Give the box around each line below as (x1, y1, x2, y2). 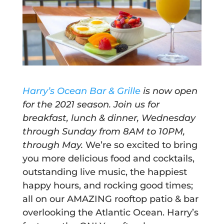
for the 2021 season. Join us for (22, 99, 159, 110)
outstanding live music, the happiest (22, 166, 187, 178)
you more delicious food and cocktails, (22, 153, 194, 164)
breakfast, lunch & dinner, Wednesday (22, 112, 195, 124)
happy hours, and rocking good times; (22, 180, 193, 191)
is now (140, 85, 174, 97)
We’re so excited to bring (85, 139, 197, 151)
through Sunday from (22, 126, 123, 137)
